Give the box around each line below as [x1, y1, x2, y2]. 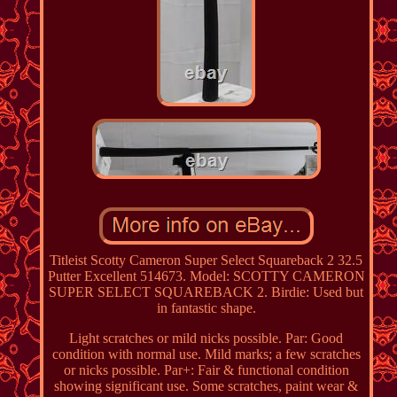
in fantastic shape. [156, 300, 256, 315]
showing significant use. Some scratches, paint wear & [54, 378, 359, 393]
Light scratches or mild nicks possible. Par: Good [69, 330, 344, 346]
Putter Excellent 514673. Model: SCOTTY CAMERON [47, 268, 365, 284]
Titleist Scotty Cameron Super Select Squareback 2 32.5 [50, 252, 363, 268]
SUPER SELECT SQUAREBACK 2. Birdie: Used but [49, 284, 364, 300]
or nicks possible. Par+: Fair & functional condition [63, 362, 349, 378]
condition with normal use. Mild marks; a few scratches [51, 346, 361, 362]
